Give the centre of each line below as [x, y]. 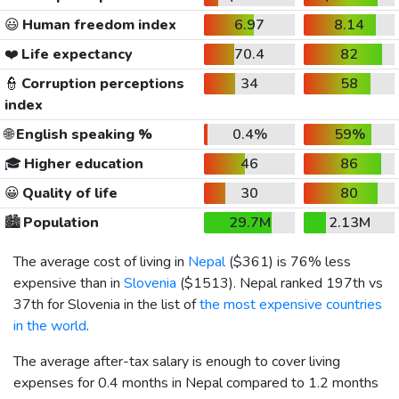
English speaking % [82, 134]
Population [59, 222]
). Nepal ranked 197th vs [306, 283]
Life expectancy [75, 54]
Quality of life [68, 193]
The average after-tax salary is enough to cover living [177, 361]
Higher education [82, 163]
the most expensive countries [291, 304]
